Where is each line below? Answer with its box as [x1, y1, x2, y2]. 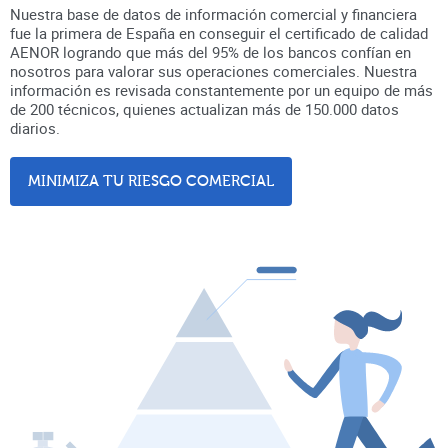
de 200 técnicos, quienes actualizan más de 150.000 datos [10, 99, 399, 120]
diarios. [10, 118, 60, 139]
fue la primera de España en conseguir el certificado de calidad [10, 23, 428, 44]
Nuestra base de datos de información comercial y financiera [10, 4, 417, 25]
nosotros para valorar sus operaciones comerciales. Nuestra [10, 61, 417, 82]
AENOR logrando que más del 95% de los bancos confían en [10, 42, 411, 63]
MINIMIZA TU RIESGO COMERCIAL [28, 173, 274, 191]
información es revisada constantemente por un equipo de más [10, 80, 433, 101]
